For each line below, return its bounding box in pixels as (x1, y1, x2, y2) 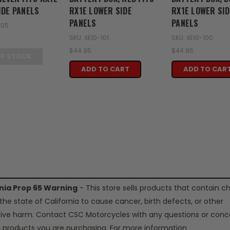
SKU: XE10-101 (69, 33, 109, 43)
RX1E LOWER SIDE (69, 5, 132, 17)
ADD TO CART (81, 64, 129, 74)
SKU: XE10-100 (171, 33, 213, 43)
